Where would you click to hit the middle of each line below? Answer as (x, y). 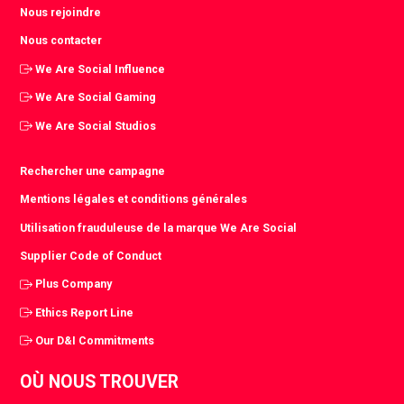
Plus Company (74, 284)
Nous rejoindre (61, 12)
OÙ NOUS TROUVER (100, 382)
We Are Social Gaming (96, 97)
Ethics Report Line (85, 312)
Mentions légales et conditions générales (134, 199)
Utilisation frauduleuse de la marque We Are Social (159, 227)
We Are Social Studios (96, 125)
